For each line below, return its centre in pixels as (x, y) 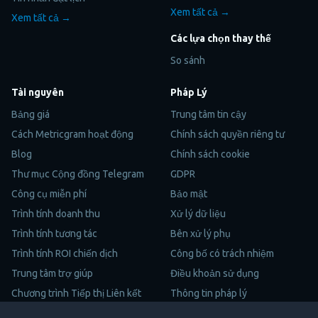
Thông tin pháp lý (209, 293)
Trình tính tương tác (54, 233)
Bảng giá (31, 114)
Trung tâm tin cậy (208, 114)
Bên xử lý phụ (201, 233)
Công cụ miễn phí (49, 193)
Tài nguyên (38, 92)
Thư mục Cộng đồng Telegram (78, 174)
